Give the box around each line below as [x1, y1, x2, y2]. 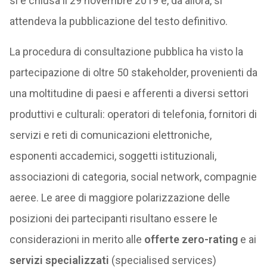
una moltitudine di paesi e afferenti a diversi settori [9, 87, 249, 100]
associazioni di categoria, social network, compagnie [9, 170, 257, 183]
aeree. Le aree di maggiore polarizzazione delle [9, 191, 230, 204]
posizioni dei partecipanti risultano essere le [9, 212, 218, 225]
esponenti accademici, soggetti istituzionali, [9, 150, 216, 162]
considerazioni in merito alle [9, 233, 144, 246]
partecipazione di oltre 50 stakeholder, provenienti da [9, 66, 257, 79]
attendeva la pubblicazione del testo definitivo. [9, 15, 228, 27]
